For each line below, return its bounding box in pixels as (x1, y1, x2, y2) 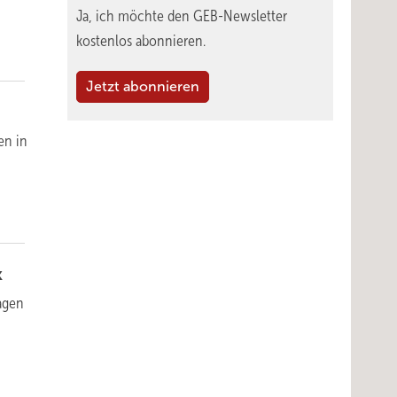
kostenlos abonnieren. (76, 32, 206, 50)
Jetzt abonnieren (86, 79, 199, 94)
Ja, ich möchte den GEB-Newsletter (76, 7, 287, 25)
